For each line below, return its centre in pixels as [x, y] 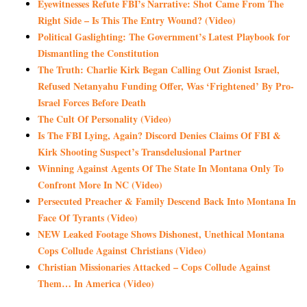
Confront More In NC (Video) [100, 184]
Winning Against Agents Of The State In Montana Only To [161, 168]
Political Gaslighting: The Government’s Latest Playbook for [164, 36]
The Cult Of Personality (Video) [105, 119]
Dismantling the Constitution [98, 53]
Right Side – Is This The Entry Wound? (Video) [137, 20]
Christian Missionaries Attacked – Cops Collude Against [154, 267]
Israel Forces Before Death [92, 102]
